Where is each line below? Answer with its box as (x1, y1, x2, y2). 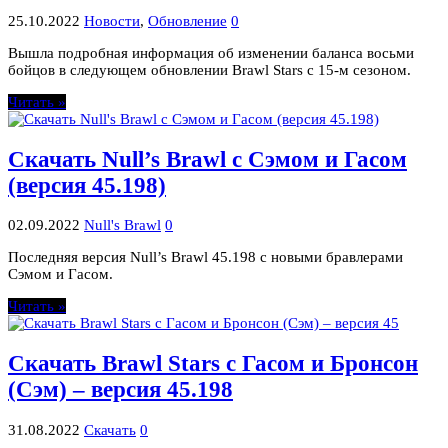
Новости (84, 12, 140, 29)
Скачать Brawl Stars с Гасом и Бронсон (8, 350, 418, 376)
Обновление (148, 12, 227, 29)
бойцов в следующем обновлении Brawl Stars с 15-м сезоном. (8, 61, 411, 78)
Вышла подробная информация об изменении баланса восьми (8, 44, 414, 61)
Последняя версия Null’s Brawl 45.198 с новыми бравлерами (8, 249, 403, 266)
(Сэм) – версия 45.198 (8, 376, 233, 402)
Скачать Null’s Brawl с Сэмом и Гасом (8, 146, 407, 172)
